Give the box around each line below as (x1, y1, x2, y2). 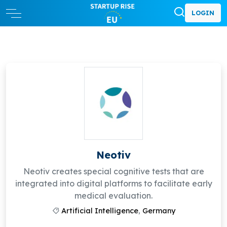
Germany (142, 206, 175, 216)
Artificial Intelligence (61, 206, 138, 216)
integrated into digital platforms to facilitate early (15, 178, 212, 189)
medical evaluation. (74, 191, 153, 201)
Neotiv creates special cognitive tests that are (23, 166, 204, 177)
